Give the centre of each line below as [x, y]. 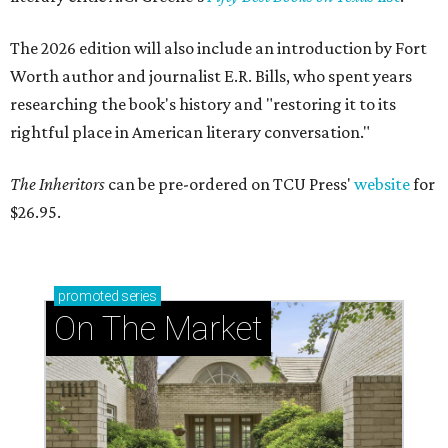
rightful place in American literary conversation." [190, 132]
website [382, 184]
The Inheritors [59, 184]
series [137, 296]
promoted [88, 296]
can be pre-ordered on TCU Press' [231, 184]
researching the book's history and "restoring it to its [203, 104]
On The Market [158, 329]
